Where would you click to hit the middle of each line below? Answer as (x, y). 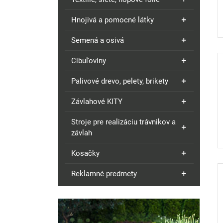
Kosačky (85, 153)
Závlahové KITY (97, 102)
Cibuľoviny (89, 61)
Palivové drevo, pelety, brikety (120, 81)
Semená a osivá (98, 40)
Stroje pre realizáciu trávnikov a (123, 122)
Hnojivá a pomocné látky (112, 20)
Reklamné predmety (104, 174)
